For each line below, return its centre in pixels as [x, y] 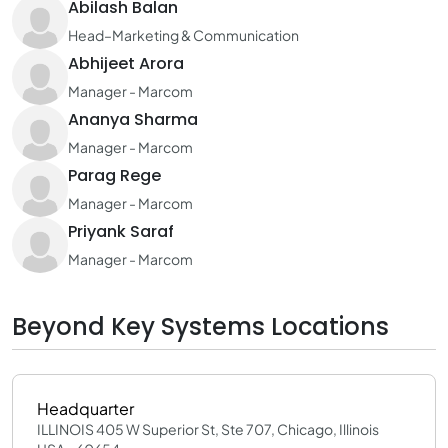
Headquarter [85, 408]
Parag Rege [114, 175]
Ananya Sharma [133, 119]
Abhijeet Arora [126, 63]
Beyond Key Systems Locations [200, 326]
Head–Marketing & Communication [183, 34]
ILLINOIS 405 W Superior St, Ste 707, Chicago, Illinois [208, 429]
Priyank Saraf [121, 231]
